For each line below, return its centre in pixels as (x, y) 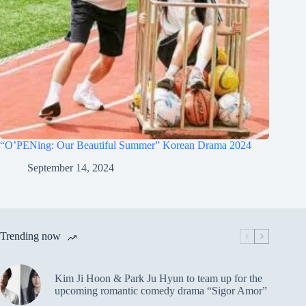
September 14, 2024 (71, 167)
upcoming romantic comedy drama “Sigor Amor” (161, 290)
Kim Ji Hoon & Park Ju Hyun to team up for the (158, 278)
